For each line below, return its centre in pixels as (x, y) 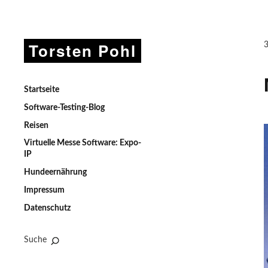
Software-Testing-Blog (64, 108)
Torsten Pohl (83, 51)
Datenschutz (47, 208)
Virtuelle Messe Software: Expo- (83, 143)
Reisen (36, 126)
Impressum (44, 190)
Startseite (42, 90)
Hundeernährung (55, 172)
